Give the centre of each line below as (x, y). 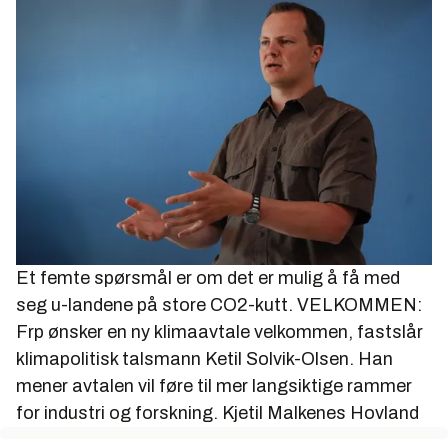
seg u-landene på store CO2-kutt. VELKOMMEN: (219, 304)
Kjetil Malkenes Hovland (320, 412)
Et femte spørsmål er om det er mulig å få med (208, 277)
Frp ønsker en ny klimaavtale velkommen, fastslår (219, 331)
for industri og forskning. (117, 412)
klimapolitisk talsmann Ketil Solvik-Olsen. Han (204, 358)
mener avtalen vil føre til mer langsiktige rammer (214, 385)
